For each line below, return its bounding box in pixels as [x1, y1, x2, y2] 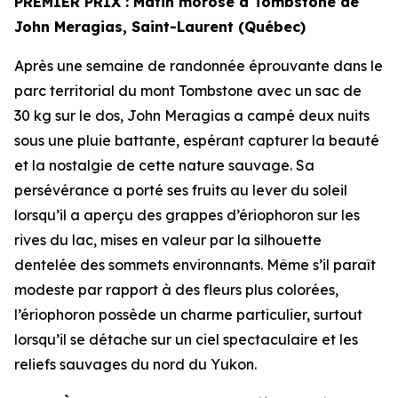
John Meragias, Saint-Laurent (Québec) [14, 18, 306, 36]
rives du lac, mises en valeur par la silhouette [14, 231, 322, 250]
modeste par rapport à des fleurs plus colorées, [14, 281, 338, 299]
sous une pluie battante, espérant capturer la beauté [14, 131, 379, 150]
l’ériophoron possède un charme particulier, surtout [14, 306, 362, 324]
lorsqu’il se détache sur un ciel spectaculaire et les [14, 330, 358, 349]
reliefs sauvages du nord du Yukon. [14, 355, 257, 374]
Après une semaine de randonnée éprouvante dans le [14, 57, 383, 76]
